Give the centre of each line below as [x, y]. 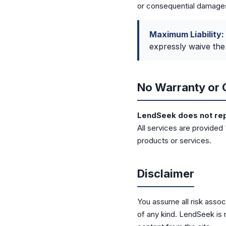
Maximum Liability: [187, 34]
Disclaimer [166, 174]
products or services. [174, 140]
